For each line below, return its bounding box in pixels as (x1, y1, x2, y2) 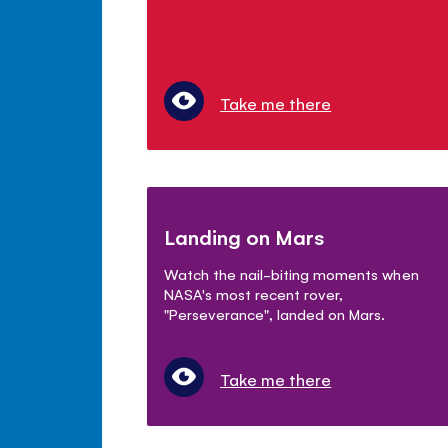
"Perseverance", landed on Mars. (164, 303, 386, 323)
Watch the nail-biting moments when (164, 263, 419, 283)
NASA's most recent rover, (164, 283, 344, 303)
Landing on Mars (164, 222, 326, 250)
